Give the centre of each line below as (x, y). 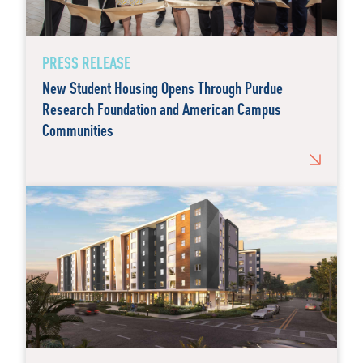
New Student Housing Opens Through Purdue (162, 88)
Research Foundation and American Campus (162, 109)
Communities (78, 130)
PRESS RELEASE (86, 62)
